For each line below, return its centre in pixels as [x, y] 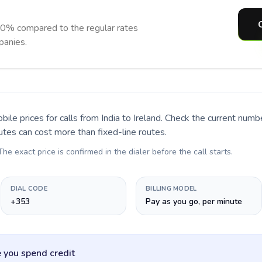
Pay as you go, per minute [194, 201]
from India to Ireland [120, 118]
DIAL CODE [29, 189]
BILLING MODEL [171, 189]
